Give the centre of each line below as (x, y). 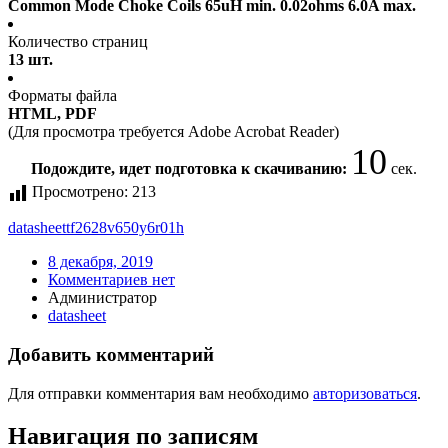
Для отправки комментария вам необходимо (160, 393)
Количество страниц (78, 42)
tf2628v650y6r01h (125, 228)
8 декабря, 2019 (100, 262)
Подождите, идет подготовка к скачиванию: (191, 169)
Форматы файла (62, 96)
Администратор (102, 298)
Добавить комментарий (111, 355)
